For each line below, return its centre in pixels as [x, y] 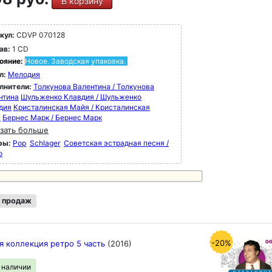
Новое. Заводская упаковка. [75, 61]
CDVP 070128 [40, 35]
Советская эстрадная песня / [116, 143]
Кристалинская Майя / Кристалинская [82, 107]
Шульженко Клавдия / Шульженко [81, 97]
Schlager [45, 143]
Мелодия [24, 74]
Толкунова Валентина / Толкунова [94, 87]
